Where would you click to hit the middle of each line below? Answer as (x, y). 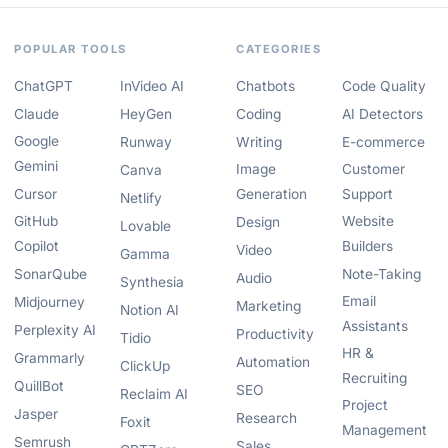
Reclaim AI (154, 394)
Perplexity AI (55, 330)
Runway (146, 142)
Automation (273, 362)
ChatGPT (43, 86)
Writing (259, 142)
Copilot (36, 246)
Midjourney (49, 302)
